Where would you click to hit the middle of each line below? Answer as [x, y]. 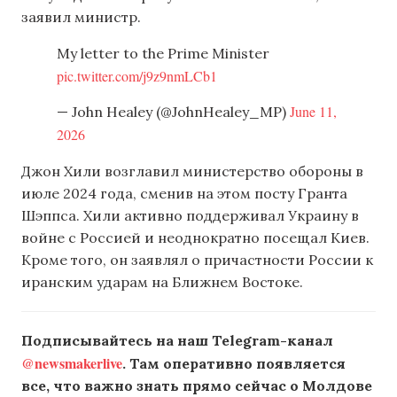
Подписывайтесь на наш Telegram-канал [177, 340]
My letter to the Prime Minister [163, 53]
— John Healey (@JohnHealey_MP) [173, 111]
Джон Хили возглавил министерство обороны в [192, 171]
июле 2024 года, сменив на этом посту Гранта [184, 193]
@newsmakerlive [72, 362]
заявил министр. [81, 16]
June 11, [313, 111]
